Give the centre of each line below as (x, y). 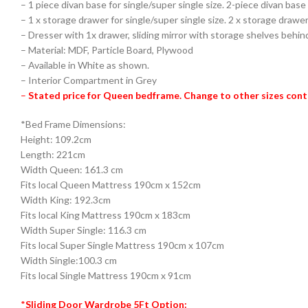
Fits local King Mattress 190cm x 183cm (106, 215)
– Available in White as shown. (85, 65)
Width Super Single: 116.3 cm (84, 230)
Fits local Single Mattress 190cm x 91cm (106, 276)
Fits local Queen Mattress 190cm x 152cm (111, 185)
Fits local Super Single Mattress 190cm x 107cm (122, 245)
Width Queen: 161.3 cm (72, 170)
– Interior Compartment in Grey (89, 80)
